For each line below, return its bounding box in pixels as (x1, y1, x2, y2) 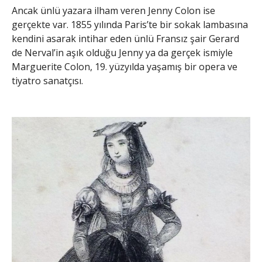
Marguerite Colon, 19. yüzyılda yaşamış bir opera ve (12, 60, 237, 73)
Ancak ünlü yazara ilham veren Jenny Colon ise (12, 4, 215, 17)
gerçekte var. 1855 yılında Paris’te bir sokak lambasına (12, 18, 248, 31)
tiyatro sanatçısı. (12, 74, 83, 87)
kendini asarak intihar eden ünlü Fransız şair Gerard (12, 32, 239, 45)
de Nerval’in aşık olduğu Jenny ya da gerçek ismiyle (12, 46, 233, 59)
